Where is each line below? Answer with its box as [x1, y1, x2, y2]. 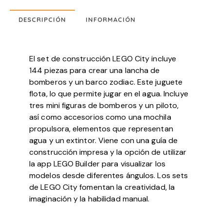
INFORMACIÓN [86, 16, 136, 24]
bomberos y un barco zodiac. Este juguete [29, 77, 183, 88]
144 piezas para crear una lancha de [29, 65, 160, 76]
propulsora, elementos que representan [29, 124, 173, 134]
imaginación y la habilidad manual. [29, 194, 150, 204]
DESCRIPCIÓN [18, 16, 66, 24]
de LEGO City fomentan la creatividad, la [29, 182, 175, 193]
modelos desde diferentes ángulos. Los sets [29, 170, 188, 181]
